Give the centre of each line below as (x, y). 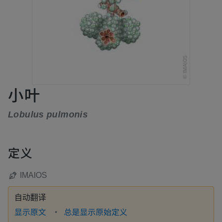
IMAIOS (33, 175)
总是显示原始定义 (96, 211)
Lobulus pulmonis (48, 114)
